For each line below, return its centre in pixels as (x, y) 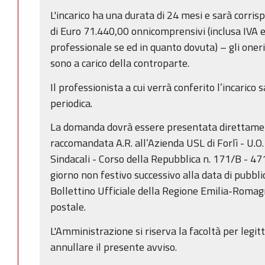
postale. (68, 207)
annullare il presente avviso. (114, 247)
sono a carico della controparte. (120, 63)
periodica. (71, 103)
